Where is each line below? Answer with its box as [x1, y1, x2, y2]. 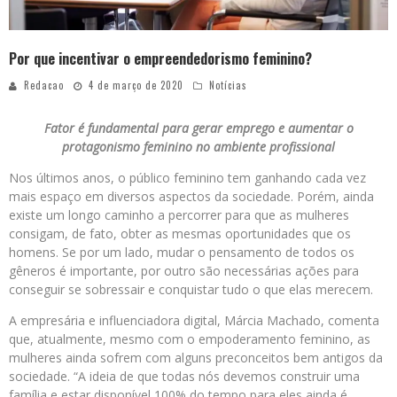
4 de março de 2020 [89, 78, 183, 93]
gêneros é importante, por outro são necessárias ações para [9, 262, 359, 280]
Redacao [24, 78, 64, 93]
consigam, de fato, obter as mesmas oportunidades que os [9, 225, 351, 243]
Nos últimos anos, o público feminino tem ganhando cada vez [9, 169, 366, 187]
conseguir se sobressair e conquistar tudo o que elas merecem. [9, 281, 373, 299]
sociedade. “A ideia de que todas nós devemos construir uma [9, 368, 360, 385]
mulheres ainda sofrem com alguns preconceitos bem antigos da [9, 349, 383, 367]
